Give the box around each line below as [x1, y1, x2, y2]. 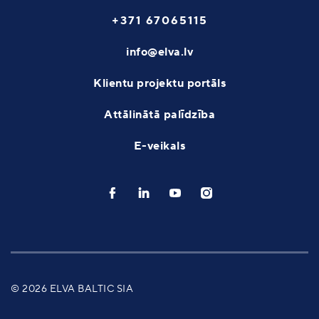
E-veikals [133, 138, 186, 153]
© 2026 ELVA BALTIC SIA [11, 282, 133, 296]
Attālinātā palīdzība [104, 107, 215, 122]
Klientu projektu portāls [93, 75, 226, 90]
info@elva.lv [126, 44, 193, 59]
